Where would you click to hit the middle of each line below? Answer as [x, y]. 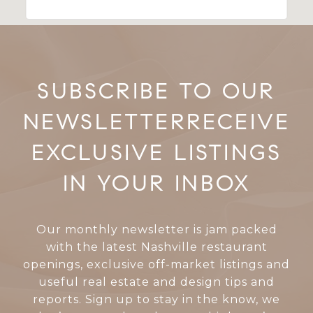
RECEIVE [238, 121]
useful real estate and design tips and [156, 282]
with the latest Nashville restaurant [156, 247]
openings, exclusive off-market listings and [156, 264]
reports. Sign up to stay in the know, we [156, 299]
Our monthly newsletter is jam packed [156, 229]
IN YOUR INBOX [156, 183]
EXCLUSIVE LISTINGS [156, 152]
